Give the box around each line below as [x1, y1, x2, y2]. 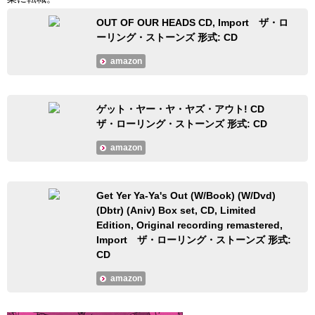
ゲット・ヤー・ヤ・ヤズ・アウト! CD [96, 103, 275, 115]
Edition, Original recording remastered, [96, 219, 283, 231]
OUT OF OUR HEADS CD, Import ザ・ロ [96, 16, 289, 28]
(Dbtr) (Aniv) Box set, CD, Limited [96, 205, 257, 217]
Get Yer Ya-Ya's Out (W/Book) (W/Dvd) [96, 190, 276, 202]
